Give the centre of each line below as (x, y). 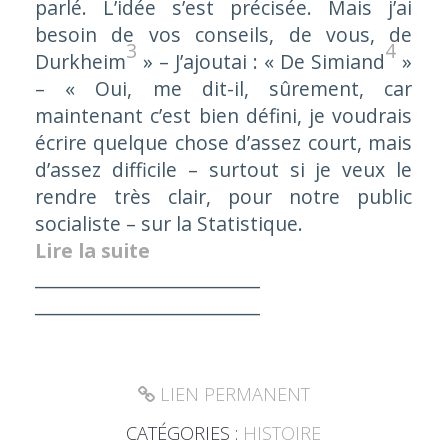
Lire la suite (92, 250)
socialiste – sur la (115, 223)
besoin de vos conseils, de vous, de (223, 34)
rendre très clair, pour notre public (223, 196)
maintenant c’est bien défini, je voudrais (223, 115)
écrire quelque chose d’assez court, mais (223, 142)
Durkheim (80, 61)
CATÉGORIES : (185, 433)
